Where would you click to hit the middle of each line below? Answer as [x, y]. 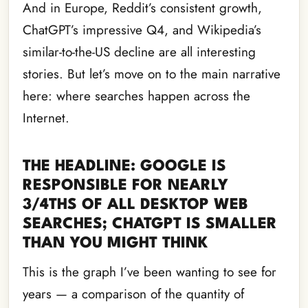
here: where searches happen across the [136, 96]
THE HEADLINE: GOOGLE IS [124, 167]
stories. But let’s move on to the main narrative [152, 74]
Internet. [46, 118]
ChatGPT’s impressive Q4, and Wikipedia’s [142, 30]
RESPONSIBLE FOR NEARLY [125, 186]
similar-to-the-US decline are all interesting [139, 52]
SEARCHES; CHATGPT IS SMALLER [150, 224]
